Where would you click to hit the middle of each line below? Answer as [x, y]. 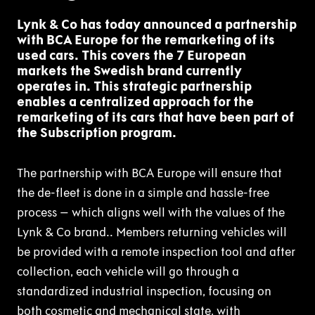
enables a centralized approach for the [135, 102]
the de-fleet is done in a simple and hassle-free [143, 192]
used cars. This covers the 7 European [131, 55]
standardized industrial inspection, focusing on [144, 291]
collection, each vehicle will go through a [128, 271]
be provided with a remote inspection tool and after [156, 251]
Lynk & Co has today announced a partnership [157, 24]
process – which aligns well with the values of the [151, 212]
